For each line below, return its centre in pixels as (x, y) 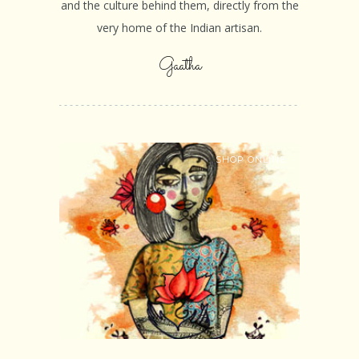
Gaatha (179, 67)
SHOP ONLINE (251, 160)
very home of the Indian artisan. (179, 28)
